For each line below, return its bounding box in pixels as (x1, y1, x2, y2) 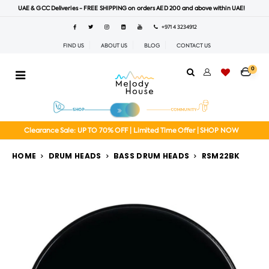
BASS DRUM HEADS (113, 150, 190, 161)
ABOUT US (100, 42, 127, 50)
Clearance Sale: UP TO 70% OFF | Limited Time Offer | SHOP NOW (24, 125, 239, 135)
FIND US (62, 42, 84, 50)
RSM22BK (201, 150, 240, 161)
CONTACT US (176, 42, 211, 50)
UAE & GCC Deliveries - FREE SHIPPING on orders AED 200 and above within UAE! (17, 4, 246, 12)
